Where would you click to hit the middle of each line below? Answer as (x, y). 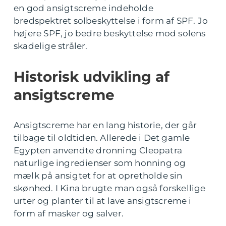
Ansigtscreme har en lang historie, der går (105, 125)
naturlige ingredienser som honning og (100, 163)
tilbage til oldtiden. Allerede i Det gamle (102, 138)
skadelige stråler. (51, 46)
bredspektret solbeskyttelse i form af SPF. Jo (111, 21)
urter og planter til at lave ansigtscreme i (103, 201)
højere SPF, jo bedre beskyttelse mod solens (110, 34)
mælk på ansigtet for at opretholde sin (98, 176)
